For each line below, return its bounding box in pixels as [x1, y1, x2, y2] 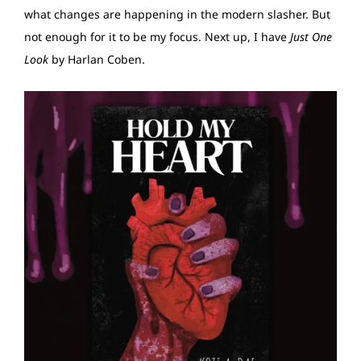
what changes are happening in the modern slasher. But [24, 6, 330, 22]
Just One [290, 28, 332, 44]
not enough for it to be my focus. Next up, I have [24, 28, 290, 44]
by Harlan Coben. [52, 51, 145, 67]
